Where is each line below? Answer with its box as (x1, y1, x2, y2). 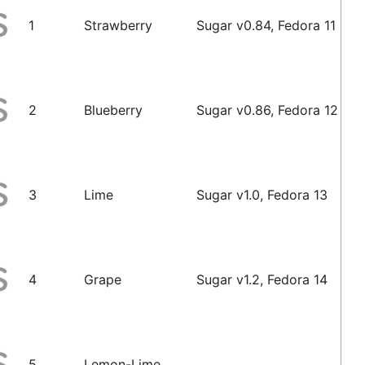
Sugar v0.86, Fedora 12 (196, 101, 339, 118)
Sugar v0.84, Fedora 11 (196, 16, 336, 33)
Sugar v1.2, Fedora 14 (196, 270, 328, 288)
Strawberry (84, 16, 153, 33)
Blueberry (84, 101, 143, 118)
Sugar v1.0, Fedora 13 (196, 186, 328, 203)
